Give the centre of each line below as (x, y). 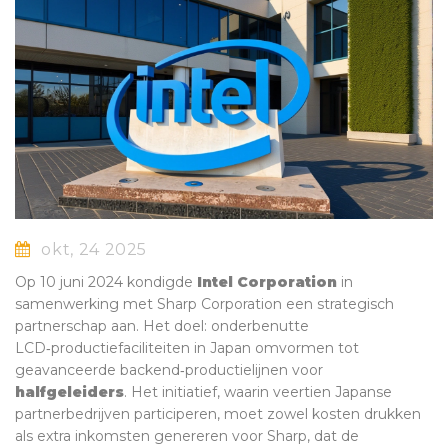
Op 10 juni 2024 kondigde (106, 282)
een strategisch (338, 304)
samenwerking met (86, 304)
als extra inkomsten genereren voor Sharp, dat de (187, 436)
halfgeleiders (69, 392)
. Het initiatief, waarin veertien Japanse (258, 392)
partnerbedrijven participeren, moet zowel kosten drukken (218, 414)
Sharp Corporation (219, 304)
